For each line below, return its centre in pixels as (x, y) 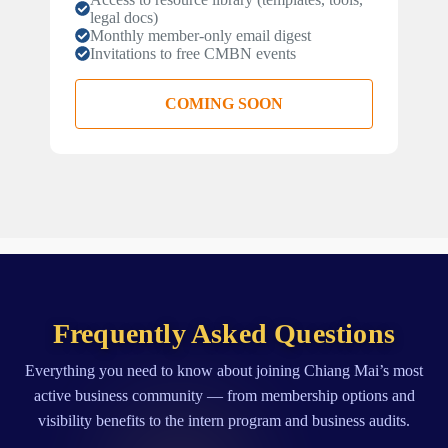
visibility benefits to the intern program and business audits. (224, 421)
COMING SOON (223, 103)
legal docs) (124, 17)
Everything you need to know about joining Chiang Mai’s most (224, 371)
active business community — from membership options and (224, 396)
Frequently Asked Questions (224, 334)
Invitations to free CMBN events (193, 53)
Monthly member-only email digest (201, 35)
